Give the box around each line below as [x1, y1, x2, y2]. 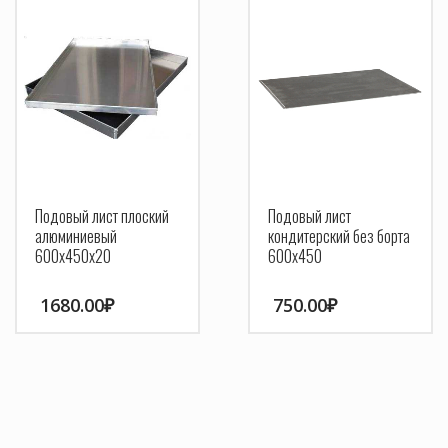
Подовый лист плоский [35, 204, 169, 228]
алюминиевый [35, 224, 117, 248]
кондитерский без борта [267, 224, 410, 248]
